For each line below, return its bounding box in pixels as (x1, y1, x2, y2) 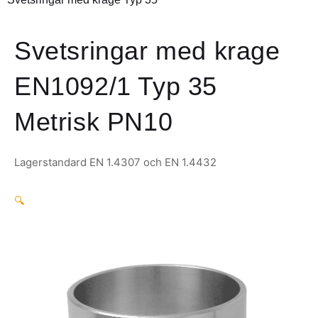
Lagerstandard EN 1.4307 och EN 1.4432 (14, 155, 216, 170)
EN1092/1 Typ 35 (14, 72, 218, 102)
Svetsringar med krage (14, 36, 280, 66)
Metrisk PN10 (14, 107, 173, 137)
